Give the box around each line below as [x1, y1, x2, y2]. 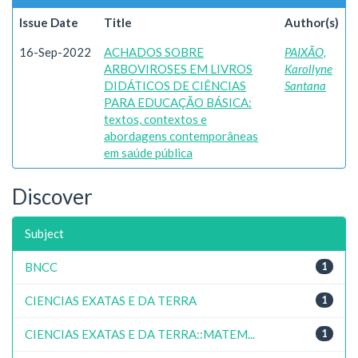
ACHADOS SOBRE [104, 45, 204, 59]
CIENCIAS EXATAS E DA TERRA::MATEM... [25, 326, 255, 341]
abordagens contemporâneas [104, 129, 258, 143]
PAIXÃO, [284, 45, 326, 59]
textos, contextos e [104, 112, 207, 126]
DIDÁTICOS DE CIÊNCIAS [104, 78, 246, 93]
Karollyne [284, 62, 332, 76]
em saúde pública [104, 145, 193, 160]
